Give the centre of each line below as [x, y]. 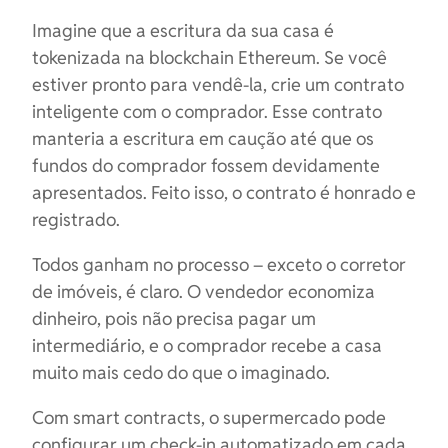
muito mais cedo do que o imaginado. [181, 372]
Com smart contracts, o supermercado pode [209, 417]
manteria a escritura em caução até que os [203, 138]
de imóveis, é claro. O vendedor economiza [203, 291]
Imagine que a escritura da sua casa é [183, 30]
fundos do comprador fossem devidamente [206, 165]
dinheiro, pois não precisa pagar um [174, 318]
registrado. [76, 219]
